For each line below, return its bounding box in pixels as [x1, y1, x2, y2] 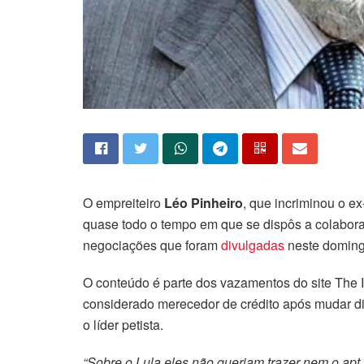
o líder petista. [83, 315, 163, 335]
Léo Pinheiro [164, 193, 243, 213]
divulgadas [221, 236, 284, 255]
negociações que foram [83, 236, 221, 255]
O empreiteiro [83, 193, 164, 213]
